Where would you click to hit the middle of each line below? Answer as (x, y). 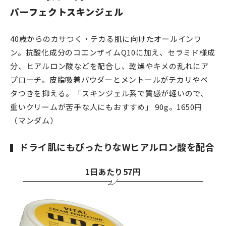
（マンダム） (34, 120)
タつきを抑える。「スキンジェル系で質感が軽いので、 (109, 93)
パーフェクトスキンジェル (67, 11)
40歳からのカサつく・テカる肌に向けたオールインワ (106, 38)
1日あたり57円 (113, 171)
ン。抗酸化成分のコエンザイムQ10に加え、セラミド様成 (113, 52)
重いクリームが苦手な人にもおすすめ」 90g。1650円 (106, 106)
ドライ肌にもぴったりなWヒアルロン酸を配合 (117, 147)
